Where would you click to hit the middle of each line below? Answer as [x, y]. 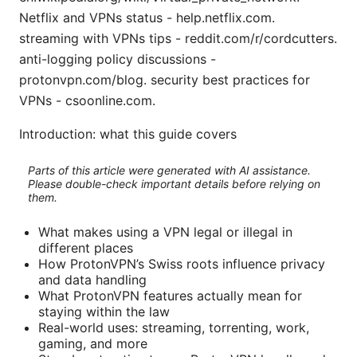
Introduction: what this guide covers [128, 133]
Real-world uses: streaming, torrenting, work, [174, 327]
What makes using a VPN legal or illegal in [165, 231]
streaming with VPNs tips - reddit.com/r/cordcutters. [178, 38]
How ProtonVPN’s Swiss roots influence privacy [182, 263]
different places [86, 247]
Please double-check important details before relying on [174, 184]
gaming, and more [93, 343]
